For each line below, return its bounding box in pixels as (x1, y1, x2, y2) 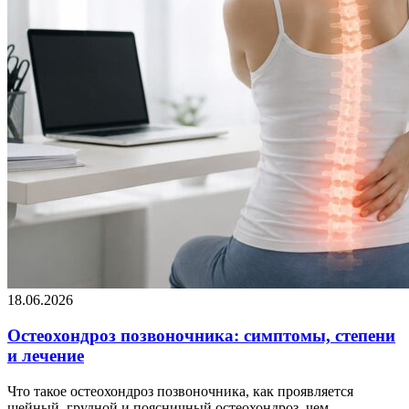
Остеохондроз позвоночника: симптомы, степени (7, 326, 395, 346)
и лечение (7, 346, 84, 366)
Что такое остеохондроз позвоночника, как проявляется (7, 383, 353, 399)
